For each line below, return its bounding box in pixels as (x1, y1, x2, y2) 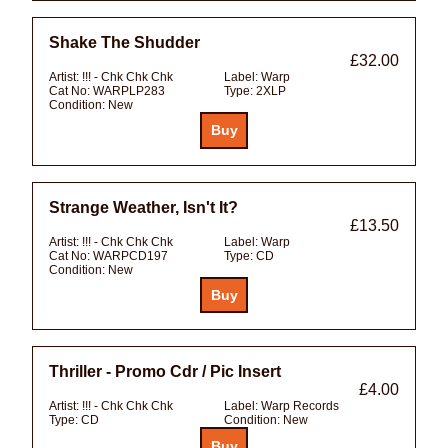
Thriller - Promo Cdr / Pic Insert (49, 363, 281, 381)
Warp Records (261, 399, 339, 414)
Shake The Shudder (49, 33, 200, 51)
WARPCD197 (93, 248, 168, 263)
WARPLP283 (93, 83, 165, 98)
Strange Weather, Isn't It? (49, 198, 238, 216)
